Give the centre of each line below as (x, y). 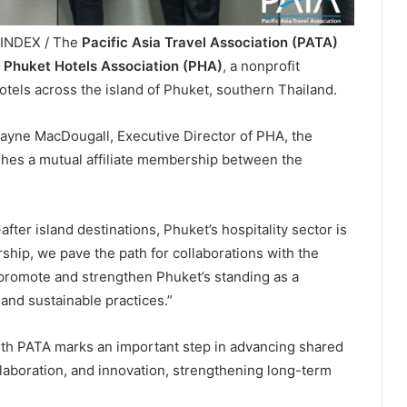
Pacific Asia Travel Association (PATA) (210, 42)
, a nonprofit (261, 65)
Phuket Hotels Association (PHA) (113, 65)
